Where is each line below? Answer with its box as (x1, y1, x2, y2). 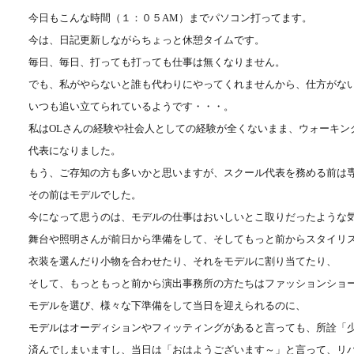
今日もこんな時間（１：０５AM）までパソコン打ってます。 (28, 12, 312, 24)
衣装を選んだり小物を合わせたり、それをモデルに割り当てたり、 (28, 255, 337, 268)
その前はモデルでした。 (28, 189, 141, 201)
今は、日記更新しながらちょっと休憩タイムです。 (28, 34, 265, 47)
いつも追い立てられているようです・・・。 (28, 100, 234, 113)
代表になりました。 (28, 145, 121, 157)
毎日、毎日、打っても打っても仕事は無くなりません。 (28, 56, 285, 69)
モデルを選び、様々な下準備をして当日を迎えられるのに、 (28, 299, 306, 312)
